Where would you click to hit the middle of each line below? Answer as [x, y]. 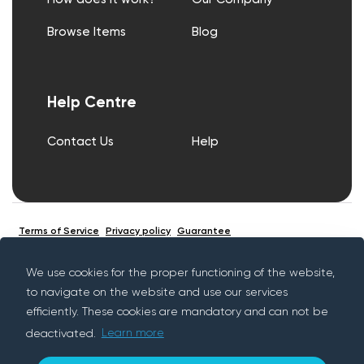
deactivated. [63, 334]
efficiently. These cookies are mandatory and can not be [177, 312]
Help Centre [91, 102]
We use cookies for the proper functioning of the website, [180, 273]
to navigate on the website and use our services [157, 292]
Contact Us [80, 141]
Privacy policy [138, 231]
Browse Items [86, 32]
